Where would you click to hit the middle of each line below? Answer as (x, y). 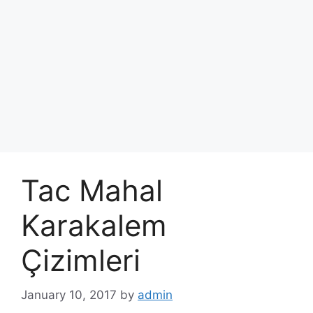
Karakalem (94, 225)
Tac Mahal (92, 190)
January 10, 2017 (69, 294)
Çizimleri (81, 260)
